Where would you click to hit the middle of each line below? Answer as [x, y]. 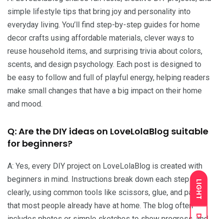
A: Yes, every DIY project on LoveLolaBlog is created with [105, 166]
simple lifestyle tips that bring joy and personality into [99, 11]
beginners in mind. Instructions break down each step [98, 179]
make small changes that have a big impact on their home [105, 90]
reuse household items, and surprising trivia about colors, [105, 51]
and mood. [25, 104]
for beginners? [40, 143]
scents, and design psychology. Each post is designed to [104, 64]
